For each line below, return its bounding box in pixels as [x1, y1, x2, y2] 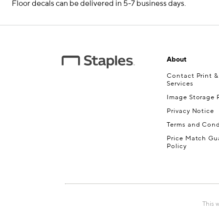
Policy [167, 143, 187, 150]
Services [167, 80, 194, 88]
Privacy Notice [167, 108, 214, 115]
